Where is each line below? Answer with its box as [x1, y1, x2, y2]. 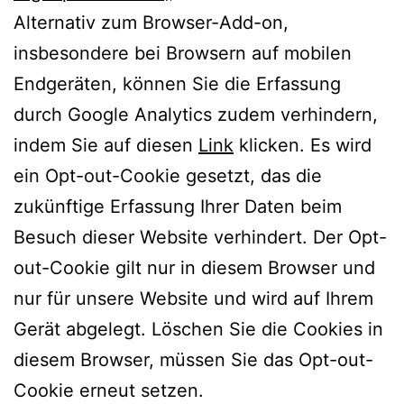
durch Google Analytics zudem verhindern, [14, 103, 378, 125]
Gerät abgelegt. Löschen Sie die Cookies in [14, 317, 383, 340]
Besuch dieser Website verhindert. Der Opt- [14, 225, 387, 248]
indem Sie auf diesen [14, 133, 198, 156]
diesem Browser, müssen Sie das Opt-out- [14, 348, 373, 371]
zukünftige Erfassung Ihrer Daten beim [14, 195, 342, 217]
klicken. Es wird [234, 133, 372, 156]
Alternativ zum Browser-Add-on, [14, 11, 289, 33]
